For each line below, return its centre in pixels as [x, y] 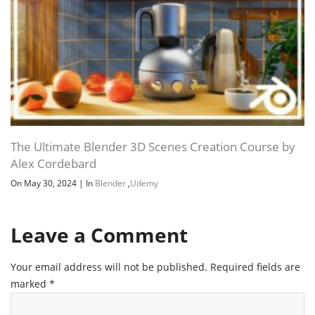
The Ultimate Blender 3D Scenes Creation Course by [153, 146]
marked [30, 283]
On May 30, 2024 [45, 183]
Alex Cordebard [53, 163]
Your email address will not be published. [109, 266]
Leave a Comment [99, 234]
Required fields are [255, 266]
